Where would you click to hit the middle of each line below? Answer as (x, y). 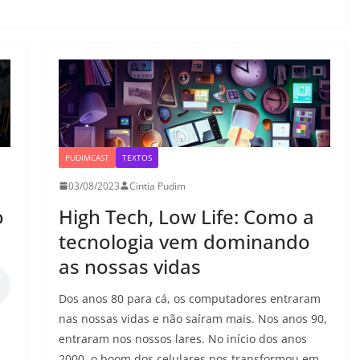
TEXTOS (137, 157)
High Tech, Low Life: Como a (186, 216)
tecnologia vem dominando (184, 241)
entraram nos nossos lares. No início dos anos (182, 338)
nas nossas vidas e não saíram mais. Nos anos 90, (192, 318)
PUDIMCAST (87, 157)
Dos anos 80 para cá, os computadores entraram (189, 298)
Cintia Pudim (157, 186)
